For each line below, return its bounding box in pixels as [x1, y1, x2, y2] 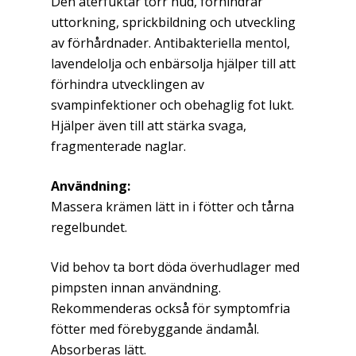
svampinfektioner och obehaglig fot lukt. [51, 96, 294, 114]
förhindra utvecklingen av [51, 75, 204, 94]
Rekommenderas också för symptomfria [51, 300, 290, 318]
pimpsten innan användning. [51, 279, 221, 297]
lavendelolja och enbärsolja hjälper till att [51, 55, 296, 73]
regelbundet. [51, 219, 127, 237]
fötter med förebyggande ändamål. [51, 320, 259, 339]
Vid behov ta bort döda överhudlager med [51, 258, 300, 277]
